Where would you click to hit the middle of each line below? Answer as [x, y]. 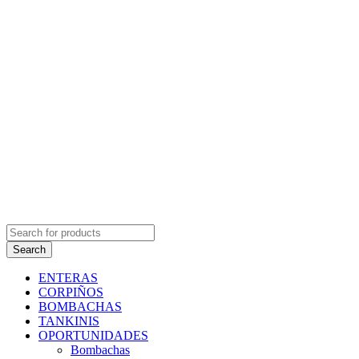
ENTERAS [68, 278]
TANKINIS [69, 321]
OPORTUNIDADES [93, 335]
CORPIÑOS [71, 292]
